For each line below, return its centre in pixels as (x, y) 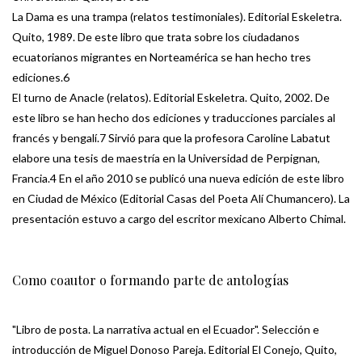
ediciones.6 (41, 78)
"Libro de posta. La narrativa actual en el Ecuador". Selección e (166, 330)
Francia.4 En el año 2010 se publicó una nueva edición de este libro (178, 179)
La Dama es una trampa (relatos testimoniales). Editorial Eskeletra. (177, 17)
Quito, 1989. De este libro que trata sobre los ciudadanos (156, 37)
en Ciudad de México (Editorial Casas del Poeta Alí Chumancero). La (181, 199)
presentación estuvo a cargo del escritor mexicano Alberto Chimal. (179, 219)
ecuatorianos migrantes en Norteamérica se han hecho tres (162, 57)
